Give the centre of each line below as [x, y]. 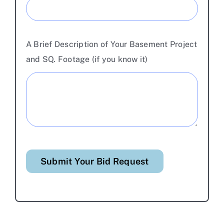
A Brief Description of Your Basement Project [112, 44]
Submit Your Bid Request [95, 161]
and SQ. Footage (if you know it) [87, 59]
